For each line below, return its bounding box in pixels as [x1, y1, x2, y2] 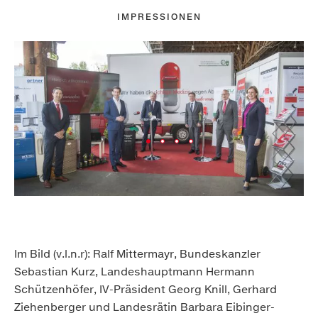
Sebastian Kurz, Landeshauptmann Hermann [14, 265, 255, 279]
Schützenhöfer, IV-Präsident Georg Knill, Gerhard [14, 283, 277, 297]
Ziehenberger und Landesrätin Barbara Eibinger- [14, 300, 275, 314]
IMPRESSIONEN [116, 11, 202, 23]
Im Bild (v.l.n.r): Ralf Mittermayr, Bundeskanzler [14, 247, 261, 261]
